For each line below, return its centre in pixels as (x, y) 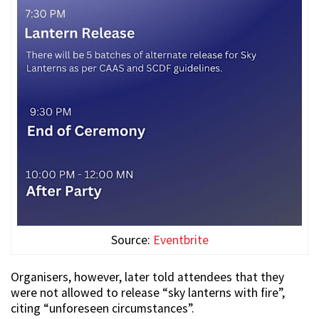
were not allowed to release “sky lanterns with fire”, (148, 292)
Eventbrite (181, 240)
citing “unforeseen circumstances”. (103, 308)
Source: (132, 240)
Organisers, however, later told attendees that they (147, 277)
